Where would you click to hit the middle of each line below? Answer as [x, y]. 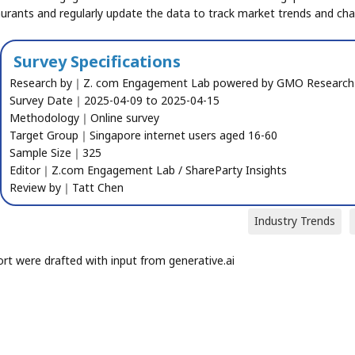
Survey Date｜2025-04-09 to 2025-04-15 [115, 100]
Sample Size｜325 [56, 152]
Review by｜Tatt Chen [67, 187]
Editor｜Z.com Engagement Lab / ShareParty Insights [149, 170]
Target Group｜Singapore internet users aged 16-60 [144, 135]
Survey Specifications [97, 61]
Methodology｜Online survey [85, 117]
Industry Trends [295, 220]
